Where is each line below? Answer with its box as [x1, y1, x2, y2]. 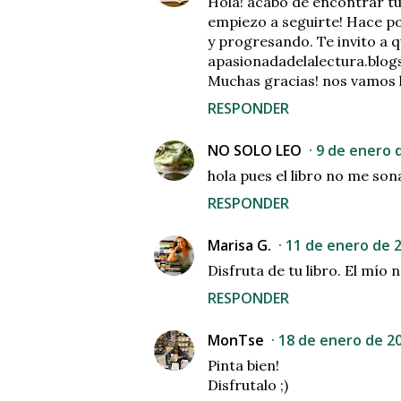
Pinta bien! [208, 356, 279, 375]
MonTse [208, 330, 264, 351]
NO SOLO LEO [208, 141, 302, 161]
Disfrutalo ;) [208, 376, 288, 395]
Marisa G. [208, 235, 271, 256]
